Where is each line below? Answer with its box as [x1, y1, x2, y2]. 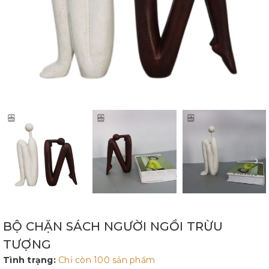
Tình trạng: [3, 254, 56, 265]
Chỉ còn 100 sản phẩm [58, 254, 155, 265]
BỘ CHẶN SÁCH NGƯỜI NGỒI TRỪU [3, 219, 223, 234]
